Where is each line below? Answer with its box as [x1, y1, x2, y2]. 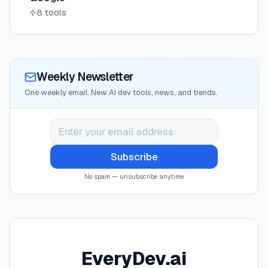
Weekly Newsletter [36, 69, 133, 84]
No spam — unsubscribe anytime [84, 172, 184, 181]
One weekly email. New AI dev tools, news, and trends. [25, 87, 218, 98]
